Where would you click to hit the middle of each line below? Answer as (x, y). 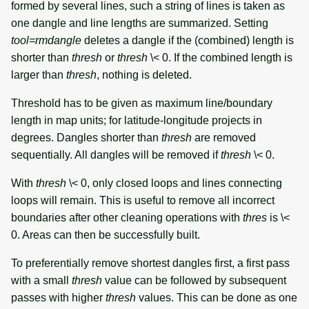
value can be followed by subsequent (194, 280)
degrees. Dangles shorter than (86, 137)
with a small (41, 280)
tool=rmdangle (46, 40)
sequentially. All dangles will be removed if (116, 154)
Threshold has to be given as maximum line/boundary (142, 103)
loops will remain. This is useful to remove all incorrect (143, 200)
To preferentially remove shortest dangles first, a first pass (150, 263)
